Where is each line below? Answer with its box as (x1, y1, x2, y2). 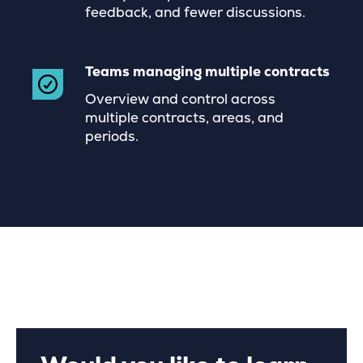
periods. (85, 128, 139, 146)
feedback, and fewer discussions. (85, 4, 305, 22)
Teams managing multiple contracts (85, 63, 330, 81)
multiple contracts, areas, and (85, 109, 284, 127)
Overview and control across (85, 91, 275, 109)
